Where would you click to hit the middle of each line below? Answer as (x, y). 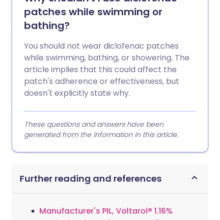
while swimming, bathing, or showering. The (107, 58)
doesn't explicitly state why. (77, 93)
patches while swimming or (93, 12)
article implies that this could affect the (100, 69)
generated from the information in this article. (101, 135)
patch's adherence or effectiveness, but (102, 81)
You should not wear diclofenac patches (101, 46)
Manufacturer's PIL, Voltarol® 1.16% (106, 211)
